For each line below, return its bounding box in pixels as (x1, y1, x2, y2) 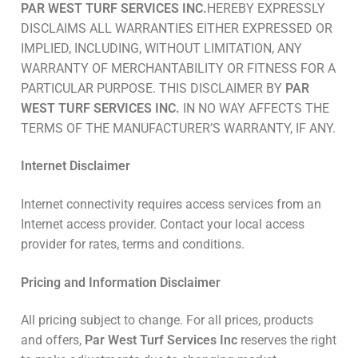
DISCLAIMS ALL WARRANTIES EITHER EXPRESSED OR (21, 20, 332, 36)
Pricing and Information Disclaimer (21, 274, 221, 290)
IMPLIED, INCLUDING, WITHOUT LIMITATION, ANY (21, 40, 302, 56)
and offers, (21, 332, 85, 348)
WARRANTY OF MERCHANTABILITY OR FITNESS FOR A (21, 60, 336, 76)
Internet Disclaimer (21, 158, 130, 174)
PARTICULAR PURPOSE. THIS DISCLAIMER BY (21, 80, 285, 96)
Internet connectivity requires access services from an (21, 197, 321, 213)
